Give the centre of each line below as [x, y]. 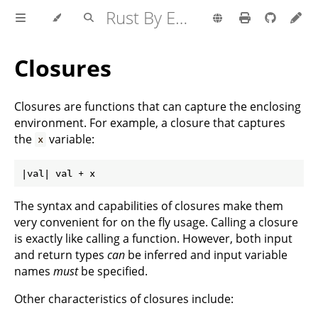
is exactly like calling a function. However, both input [153, 238]
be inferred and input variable [206, 254]
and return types [61, 254]
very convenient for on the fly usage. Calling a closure [156, 222]
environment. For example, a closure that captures [150, 122]
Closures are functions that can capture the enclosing [158, 106]
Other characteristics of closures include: [124, 298]
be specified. [113, 271]
